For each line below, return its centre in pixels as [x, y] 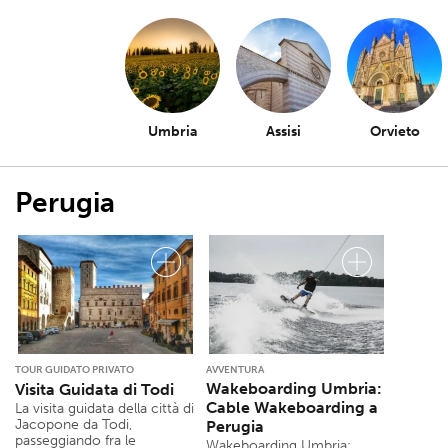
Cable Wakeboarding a [292, 408]
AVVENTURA [235, 370]
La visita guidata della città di [104, 409]
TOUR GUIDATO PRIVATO [74, 370]
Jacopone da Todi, [73, 425]
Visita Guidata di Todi [94, 390]
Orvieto [394, 131]
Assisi [283, 131]
